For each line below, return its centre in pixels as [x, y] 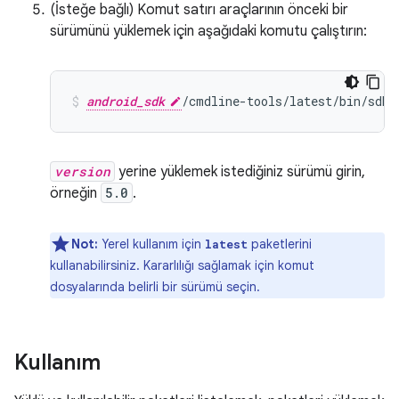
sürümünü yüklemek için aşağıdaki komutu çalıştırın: [208, 31]
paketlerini [280, 244]
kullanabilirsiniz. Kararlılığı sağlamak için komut [182, 265]
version [82, 171]
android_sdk [126, 101]
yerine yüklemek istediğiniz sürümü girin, [240, 172]
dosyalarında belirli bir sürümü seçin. [155, 287]
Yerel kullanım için [151, 244]
